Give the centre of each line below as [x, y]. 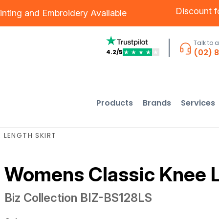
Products [115, 103]
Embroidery [65, 13]
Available [107, 13]
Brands [157, 103]
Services [198, 103]
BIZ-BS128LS [116, 198]
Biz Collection [41, 198]
